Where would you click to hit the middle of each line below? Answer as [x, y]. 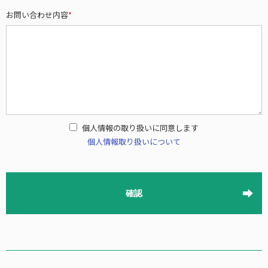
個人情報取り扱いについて [134, 141]
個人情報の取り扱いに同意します [140, 128]
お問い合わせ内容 [37, 15]
